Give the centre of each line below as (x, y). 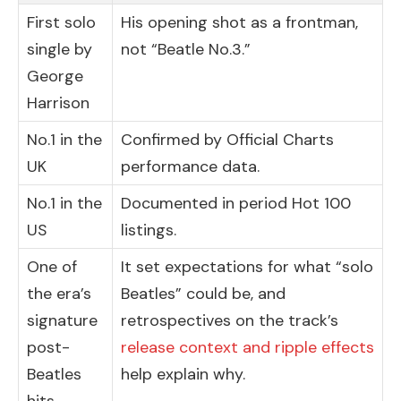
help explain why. (183, 375)
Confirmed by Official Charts (227, 140)
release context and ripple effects (247, 348)
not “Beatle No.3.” (186, 50)
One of (52, 267)
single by (60, 50)
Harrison (58, 103)
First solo (61, 23)
